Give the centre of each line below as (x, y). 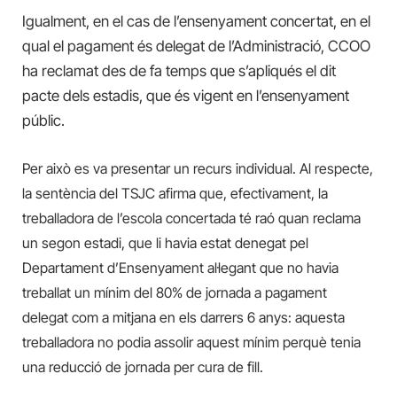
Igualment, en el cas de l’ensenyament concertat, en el (196, 21)
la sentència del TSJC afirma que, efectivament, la (175, 193)
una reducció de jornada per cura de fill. (143, 366)
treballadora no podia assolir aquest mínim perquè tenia (191, 342)
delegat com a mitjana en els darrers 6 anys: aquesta (183, 317)
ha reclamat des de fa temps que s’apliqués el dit (179, 70)
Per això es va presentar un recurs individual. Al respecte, (198, 168)
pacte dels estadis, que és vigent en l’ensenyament (186, 95)
